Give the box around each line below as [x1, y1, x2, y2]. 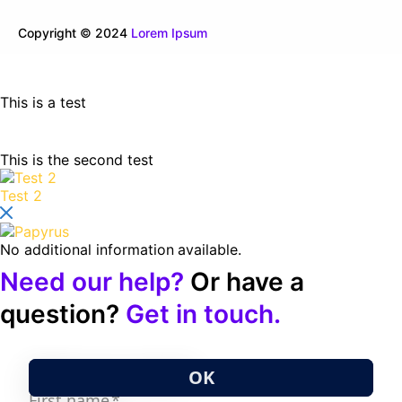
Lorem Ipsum [130, 25, 208, 40]
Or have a [183, 267, 304, 297]
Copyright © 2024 [18, 25, 131, 40]
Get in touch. [125, 299, 281, 329]
